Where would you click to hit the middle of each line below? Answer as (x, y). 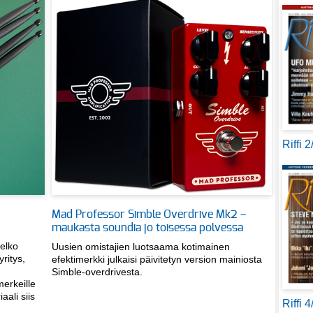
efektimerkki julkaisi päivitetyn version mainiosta (157, 260)
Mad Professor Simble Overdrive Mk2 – (149, 215)
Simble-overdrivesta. (97, 272)
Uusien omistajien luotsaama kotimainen (141, 247)
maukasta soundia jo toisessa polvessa (147, 228)
